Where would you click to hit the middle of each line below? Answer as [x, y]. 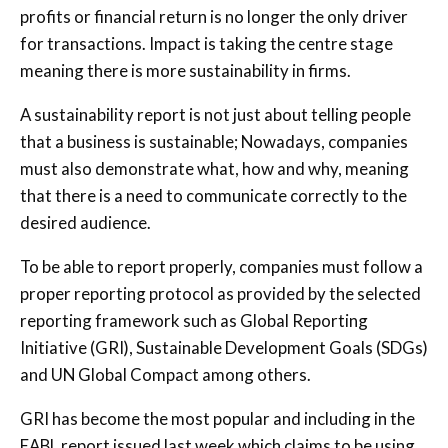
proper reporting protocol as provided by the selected [220, 293]
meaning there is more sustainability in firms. [185, 70]
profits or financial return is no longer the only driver [214, 16]
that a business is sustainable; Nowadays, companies [214, 141]
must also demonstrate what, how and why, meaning [214, 168]
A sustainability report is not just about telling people [215, 114]
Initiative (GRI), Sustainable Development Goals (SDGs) [224, 347]
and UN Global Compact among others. [165, 374]
